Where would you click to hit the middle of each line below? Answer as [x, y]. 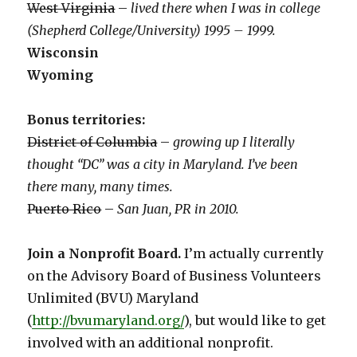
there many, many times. [100, 187]
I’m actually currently [253, 254]
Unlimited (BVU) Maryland [113, 298]
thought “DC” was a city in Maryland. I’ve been [163, 165]
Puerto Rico [65, 209]
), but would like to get [255, 321]
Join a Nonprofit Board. [104, 254]
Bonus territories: [86, 120]
